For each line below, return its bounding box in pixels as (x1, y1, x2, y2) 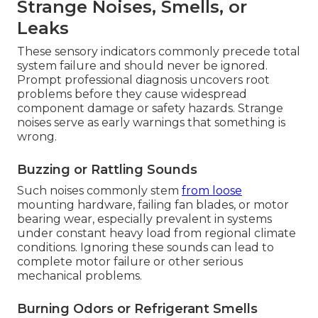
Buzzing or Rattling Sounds (17, 162, 197, 178)
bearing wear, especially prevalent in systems (17, 212, 272, 226)
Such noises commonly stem (17, 184, 182, 198)
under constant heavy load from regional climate (17, 226, 296, 241)
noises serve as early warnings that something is (17, 116, 285, 130)
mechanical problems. (17, 269, 142, 283)
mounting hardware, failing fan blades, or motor (17, 198, 289, 212)
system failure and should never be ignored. (17, 59, 268, 73)
